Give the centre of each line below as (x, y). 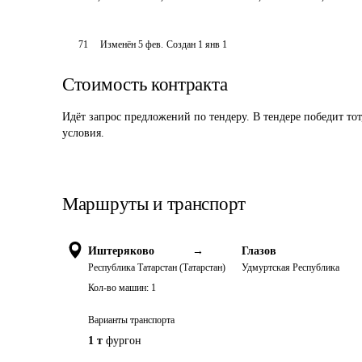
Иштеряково (121, 251)
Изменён (120, 44)
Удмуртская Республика (290, 267)
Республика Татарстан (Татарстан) (157, 267)
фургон (124, 341)
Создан (181, 44)
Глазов (259, 251)
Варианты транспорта (131, 320)
